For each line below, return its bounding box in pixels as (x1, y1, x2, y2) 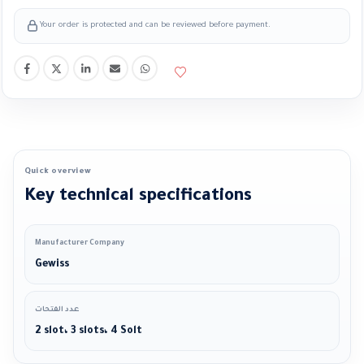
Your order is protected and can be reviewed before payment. (40, 21, 271, 31)
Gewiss (35, 259, 69, 271)
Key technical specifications (24, 188, 252, 207)
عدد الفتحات (35, 306, 80, 315)
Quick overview (24, 167, 92, 177)
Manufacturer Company (35, 240, 124, 249)
